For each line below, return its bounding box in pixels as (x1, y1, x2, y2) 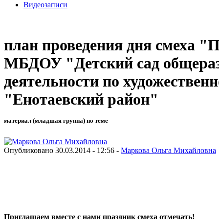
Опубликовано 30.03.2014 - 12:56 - (4, 146, 121, 154)
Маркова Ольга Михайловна (121, 146, 216, 154)
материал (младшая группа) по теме (4, 117, 108, 125)
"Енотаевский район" (4, 90, 158, 109)
